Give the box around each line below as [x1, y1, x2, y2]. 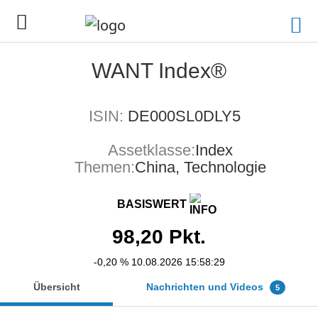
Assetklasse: [108, 141, 195, 159]
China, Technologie [135, 158, 266, 176]
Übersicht [33, 281, 80, 292]
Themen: [75, 158, 135, 176]
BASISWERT [117, 198, 190, 211]
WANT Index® [92, 59, 226, 82]
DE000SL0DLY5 [128, 107, 241, 125]
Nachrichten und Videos [146, 281, 266, 292]
